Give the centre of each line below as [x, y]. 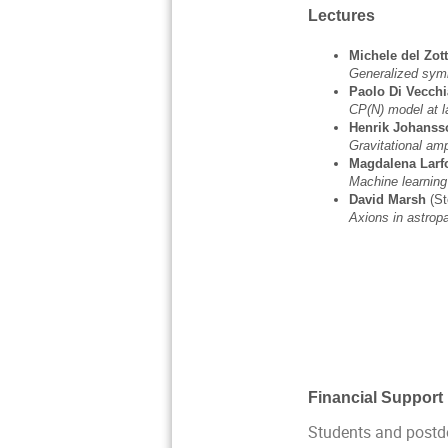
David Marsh [389, 200]
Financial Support [376, 398]
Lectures [342, 16]
